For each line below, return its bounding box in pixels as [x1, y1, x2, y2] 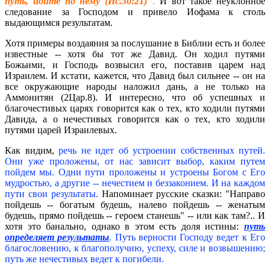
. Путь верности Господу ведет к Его [109, 232, 266, 243]
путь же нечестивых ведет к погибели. [5, 254, 164, 265]
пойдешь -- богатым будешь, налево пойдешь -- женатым [5, 199, 265, 210]
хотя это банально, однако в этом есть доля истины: [5, 221, 244, 232]
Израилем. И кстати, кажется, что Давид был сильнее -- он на [5, 71, 265, 81]
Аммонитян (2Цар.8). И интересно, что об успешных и [5, 92, 265, 103]
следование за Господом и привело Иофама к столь [5, 7, 265, 17]
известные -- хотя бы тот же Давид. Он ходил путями [5, 49, 265, 60]
